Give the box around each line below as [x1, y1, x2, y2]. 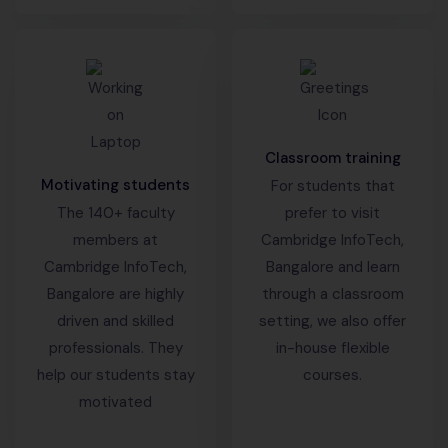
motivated [79, 392, 152, 413]
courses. [303, 365, 362, 386]
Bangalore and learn [265, 257, 400, 278]
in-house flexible [275, 338, 390, 359]
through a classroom [261, 284, 404, 305]
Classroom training [264, 148, 401, 169]
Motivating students [41, 175, 190, 196]
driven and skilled [57, 311, 174, 332]
